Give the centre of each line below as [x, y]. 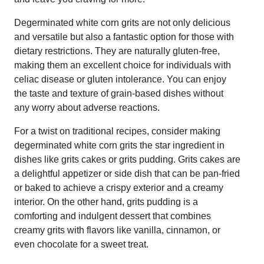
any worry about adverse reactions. [87, 107]
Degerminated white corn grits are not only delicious [122, 22]
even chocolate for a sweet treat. [81, 244]
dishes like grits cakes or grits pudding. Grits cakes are [127, 159]
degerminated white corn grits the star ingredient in [119, 145]
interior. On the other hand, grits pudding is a [106, 202]
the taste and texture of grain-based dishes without [119, 93]
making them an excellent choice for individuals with [123, 65]
